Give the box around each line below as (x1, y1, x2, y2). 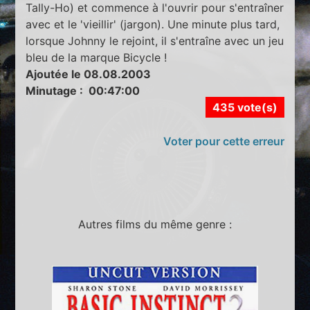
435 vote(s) (212, 100, 277, 114)
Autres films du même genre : (78, 217, 232, 231)
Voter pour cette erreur (163, 134, 284, 148)
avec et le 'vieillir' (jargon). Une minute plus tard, (26, 17, 280, 31)
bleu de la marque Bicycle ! (26, 50, 167, 64)
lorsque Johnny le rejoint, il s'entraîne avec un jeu (26, 33, 284, 48)
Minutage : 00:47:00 (26, 83, 140, 98)
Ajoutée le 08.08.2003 (26, 66, 152, 81)
